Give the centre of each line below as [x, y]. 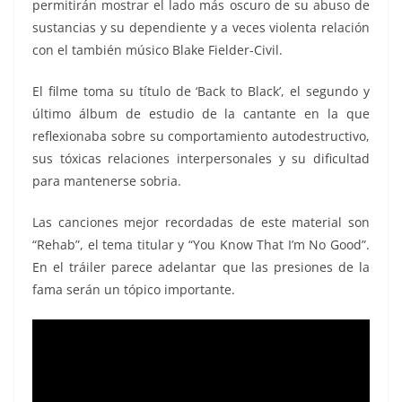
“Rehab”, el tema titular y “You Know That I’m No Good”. [201, 245]
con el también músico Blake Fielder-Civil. [157, 50]
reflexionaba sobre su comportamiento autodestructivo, [201, 136]
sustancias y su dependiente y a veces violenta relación [201, 28]
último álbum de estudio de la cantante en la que [201, 114]
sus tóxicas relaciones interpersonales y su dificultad [201, 159]
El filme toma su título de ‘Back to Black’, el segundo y [201, 92]
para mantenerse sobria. [107, 181]
